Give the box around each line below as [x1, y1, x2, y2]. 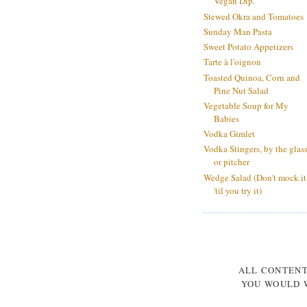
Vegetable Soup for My [204, 99, 288, 112]
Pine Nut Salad [214, 84, 269, 97]
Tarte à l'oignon [204, 56, 261, 69]
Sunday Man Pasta [204, 25, 272, 38]
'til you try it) [214, 184, 262, 197]
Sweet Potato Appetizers [204, 40, 293, 53]
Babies [214, 112, 239, 125]
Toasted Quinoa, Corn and [204, 71, 300, 84]
